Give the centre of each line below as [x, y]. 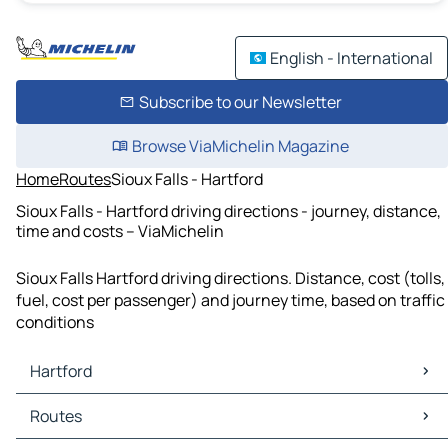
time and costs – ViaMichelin [120, 230]
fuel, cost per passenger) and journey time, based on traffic [230, 300]
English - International [351, 58]
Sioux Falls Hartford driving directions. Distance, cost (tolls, [230, 278]
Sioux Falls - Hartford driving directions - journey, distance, [228, 210]
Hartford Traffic [76, 427]
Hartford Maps [72, 405]
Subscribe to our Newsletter [240, 102]
